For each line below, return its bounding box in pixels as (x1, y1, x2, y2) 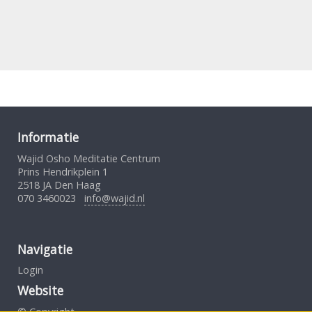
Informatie (17, 130, 79, 146)
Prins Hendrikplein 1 (17, 165, 108, 178)
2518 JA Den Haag (17, 178, 101, 192)
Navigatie (17, 241, 72, 258)
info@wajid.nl (84, 192, 145, 205)
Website (17, 282, 63, 299)
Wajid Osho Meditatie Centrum (17, 152, 160, 165)
